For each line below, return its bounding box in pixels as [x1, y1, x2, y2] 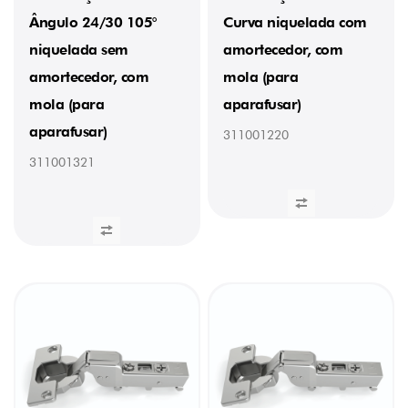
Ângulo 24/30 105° [29, 13, 157, 31]
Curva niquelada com [223, 13, 367, 31]
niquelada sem [29, 40, 128, 58]
